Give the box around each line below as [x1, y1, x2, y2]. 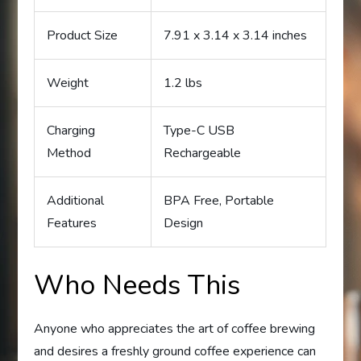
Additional [47, 192, 105, 210]
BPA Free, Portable [164, 192, 275, 210]
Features [47, 214, 98, 233]
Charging [47, 122, 96, 140]
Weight [47, 74, 89, 93]
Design [164, 214, 204, 233]
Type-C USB [164, 122, 235, 140]
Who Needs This [34, 267, 241, 305]
